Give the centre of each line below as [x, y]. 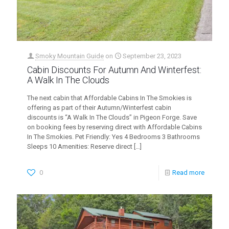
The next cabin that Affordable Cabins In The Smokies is [109, 98]
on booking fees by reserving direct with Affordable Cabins [114, 127]
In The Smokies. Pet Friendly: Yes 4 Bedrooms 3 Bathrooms [113, 136]
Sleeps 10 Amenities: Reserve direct [80, 146]
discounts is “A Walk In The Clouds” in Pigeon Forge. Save [112, 117]
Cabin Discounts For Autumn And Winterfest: [114, 70]
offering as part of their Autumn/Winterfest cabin [99, 107]
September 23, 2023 [152, 56]
